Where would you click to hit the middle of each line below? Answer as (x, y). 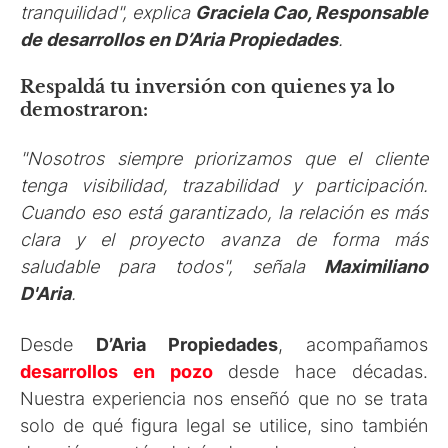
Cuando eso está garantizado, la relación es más (224, 213)
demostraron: (84, 109)
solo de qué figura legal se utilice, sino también (224, 425)
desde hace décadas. (328, 371)
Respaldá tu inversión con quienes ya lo (207, 86)
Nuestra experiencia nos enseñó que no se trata (224, 398)
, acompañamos (353, 344)
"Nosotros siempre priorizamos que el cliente (224, 159)
